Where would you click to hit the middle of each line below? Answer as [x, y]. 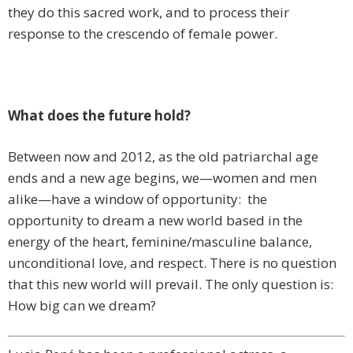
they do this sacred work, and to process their [149, 13]
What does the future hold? [99, 116]
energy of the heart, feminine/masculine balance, [160, 242]
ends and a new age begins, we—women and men [162, 178]
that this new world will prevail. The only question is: [171, 284]
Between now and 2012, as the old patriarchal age [163, 157]
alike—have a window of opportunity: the [137, 199]
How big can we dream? [82, 306]
